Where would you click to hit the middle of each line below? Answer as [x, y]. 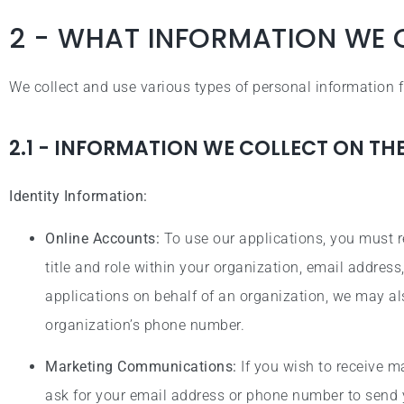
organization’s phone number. [145, 325]
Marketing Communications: [141, 367]
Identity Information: [78, 197]
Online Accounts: [102, 238]
